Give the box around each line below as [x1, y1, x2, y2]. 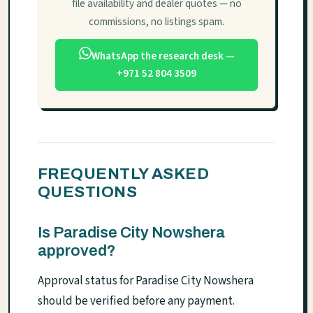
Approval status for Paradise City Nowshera [38, 272, 254, 289]
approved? [38, 242, 116, 259]
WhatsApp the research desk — [91, 48, 235, 64]
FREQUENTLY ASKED [38, 164, 210, 182]
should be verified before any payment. [38, 292, 235, 310]
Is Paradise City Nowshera [38, 224, 225, 241]
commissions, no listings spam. [89, 13, 224, 29]
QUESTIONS [38, 182, 138, 201]
